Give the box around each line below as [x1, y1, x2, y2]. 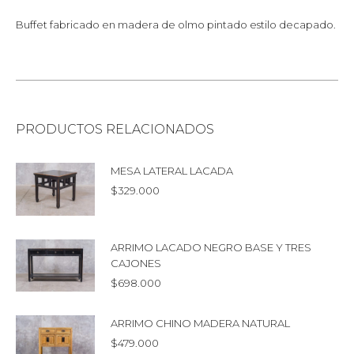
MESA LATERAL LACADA [111, 164, 233, 177]
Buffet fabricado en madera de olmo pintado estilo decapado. [16, 17, 336, 31]
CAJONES [111, 256, 161, 269]
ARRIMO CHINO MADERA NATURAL [111, 317, 290, 330]
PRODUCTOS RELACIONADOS [16, 121, 214, 137]
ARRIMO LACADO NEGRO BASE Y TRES [111, 240, 311, 254]
